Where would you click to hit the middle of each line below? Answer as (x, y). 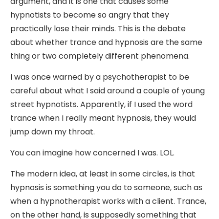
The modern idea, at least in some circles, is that (103, 174)
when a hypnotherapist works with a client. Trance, (108, 201)
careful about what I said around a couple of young (108, 91)
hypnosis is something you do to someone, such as (106, 187)
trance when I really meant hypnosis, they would (103, 118)
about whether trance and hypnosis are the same (106, 42)
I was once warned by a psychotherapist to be (100, 77)
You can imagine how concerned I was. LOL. (92, 153)
